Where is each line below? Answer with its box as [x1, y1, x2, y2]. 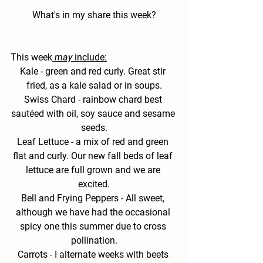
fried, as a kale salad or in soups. [26, 79, 162, 91]
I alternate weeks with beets [52, 248, 171, 260]
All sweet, [123, 192, 167, 204]
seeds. [80, 122, 107, 133]
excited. [78, 178, 110, 190]
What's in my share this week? [32, 9, 156, 21]
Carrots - [17, 248, 52, 260]
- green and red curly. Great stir [41, 65, 168, 77]
